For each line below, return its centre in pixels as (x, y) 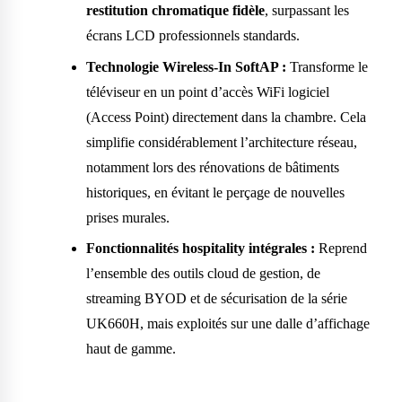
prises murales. (128, 217)
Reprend (341, 249)
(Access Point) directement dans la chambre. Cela (226, 117)
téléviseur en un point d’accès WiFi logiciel (208, 92)
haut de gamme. (131, 349)
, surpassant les (307, 11)
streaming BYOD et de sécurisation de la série (217, 299)
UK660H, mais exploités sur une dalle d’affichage (228, 324)
